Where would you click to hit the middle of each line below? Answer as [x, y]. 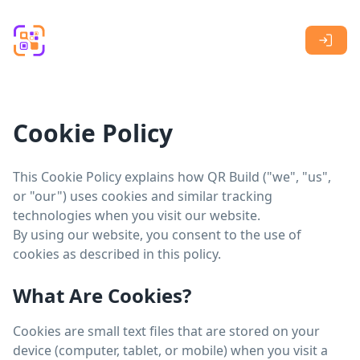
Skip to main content [69, 15]
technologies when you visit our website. [137, 215]
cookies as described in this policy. [117, 254]
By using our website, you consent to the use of [157, 235]
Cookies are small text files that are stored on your [166, 331]
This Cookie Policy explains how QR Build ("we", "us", [172, 177]
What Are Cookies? [102, 295]
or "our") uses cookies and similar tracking [143, 196]
